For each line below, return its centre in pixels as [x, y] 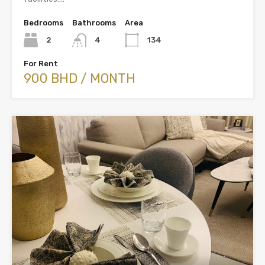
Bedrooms [43, 23]
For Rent [41, 64]
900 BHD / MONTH [80, 79]
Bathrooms [94, 23]
